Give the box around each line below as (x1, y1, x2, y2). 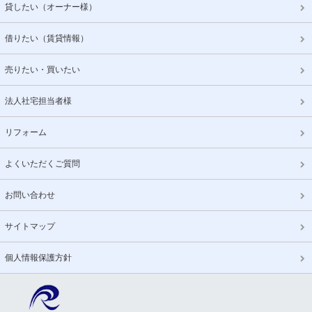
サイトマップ (5, 221, 56, 231)
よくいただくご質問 (5, 158, 81, 169)
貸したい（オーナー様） (5, 1, 97, 12)
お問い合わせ (5, 189, 56, 200)
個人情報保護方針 (5, 252, 72, 263)
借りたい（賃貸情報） (5, 33, 89, 43)
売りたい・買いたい (5, 64, 81, 75)
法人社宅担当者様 (5, 95, 72, 106)
